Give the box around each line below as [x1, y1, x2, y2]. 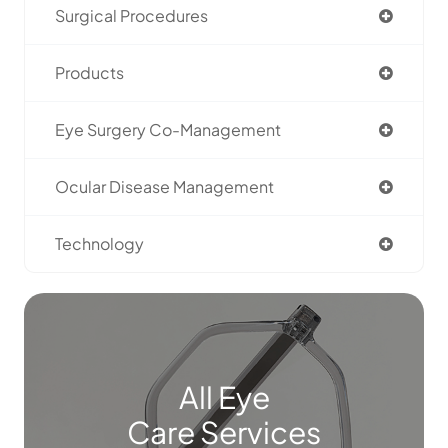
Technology [55, 233, 144, 255]
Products [55, 62, 124, 84]
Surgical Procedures [55, 5, 208, 27]
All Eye [178, 378, 270, 417]
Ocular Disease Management [55, 176, 274, 198]
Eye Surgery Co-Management [55, 119, 281, 141]
